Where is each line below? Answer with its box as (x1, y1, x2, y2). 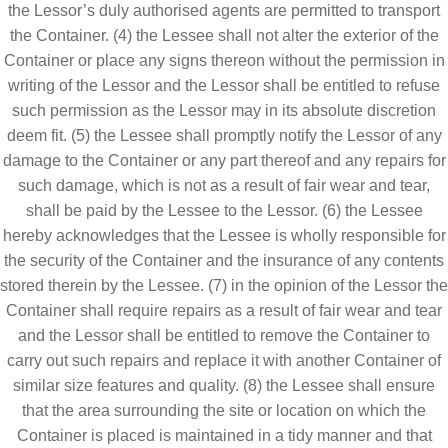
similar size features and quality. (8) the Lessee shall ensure (13, 376, 435, 394)
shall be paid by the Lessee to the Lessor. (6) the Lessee (25, 201, 423, 219)
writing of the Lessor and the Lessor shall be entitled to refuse (8, 76, 440, 94)
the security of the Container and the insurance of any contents (4, 251, 444, 269)
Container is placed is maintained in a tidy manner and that (16, 426, 432, 444)
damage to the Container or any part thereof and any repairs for (2, 151, 446, 169)
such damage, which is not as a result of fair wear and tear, (18, 176, 430, 194)
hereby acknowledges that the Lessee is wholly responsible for (2, 226, 446, 244)
